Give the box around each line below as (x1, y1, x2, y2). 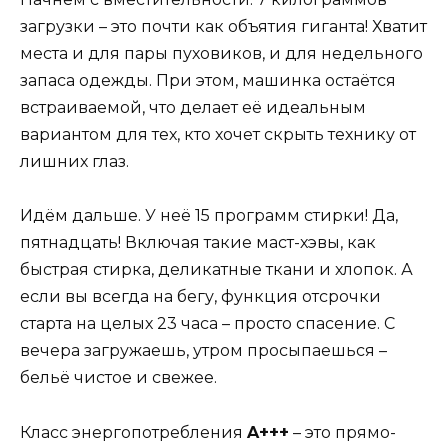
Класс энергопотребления (20, 422, 247, 442)
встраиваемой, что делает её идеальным (20, 98, 366, 118)
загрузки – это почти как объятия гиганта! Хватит (20, 17, 427, 37)
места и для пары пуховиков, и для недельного (20, 44, 423, 64)
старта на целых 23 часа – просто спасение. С (20, 314, 395, 334)
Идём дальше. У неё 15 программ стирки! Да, (20, 206, 398, 226)
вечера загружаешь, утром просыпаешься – (20, 341, 387, 361)
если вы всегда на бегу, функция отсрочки (20, 287, 381, 307)
